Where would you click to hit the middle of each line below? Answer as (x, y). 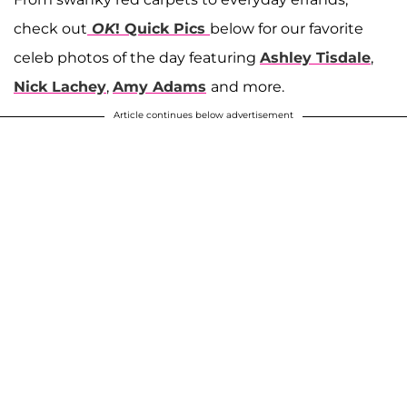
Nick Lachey (60, 86)
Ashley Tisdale (315, 57)
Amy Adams (159, 86)
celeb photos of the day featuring (137, 57)
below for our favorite (287, 28)
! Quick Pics (160, 28)
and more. (248, 86)
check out (50, 28)
